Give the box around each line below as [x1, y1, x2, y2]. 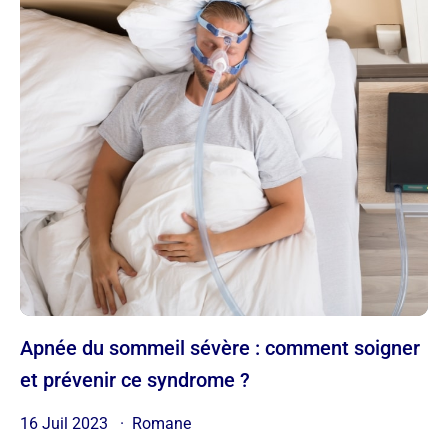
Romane [132, 413, 191, 433]
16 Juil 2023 [20, 413, 112, 433]
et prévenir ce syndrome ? [20, 367, 250, 392]
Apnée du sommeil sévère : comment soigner [20, 335, 33, 360]
